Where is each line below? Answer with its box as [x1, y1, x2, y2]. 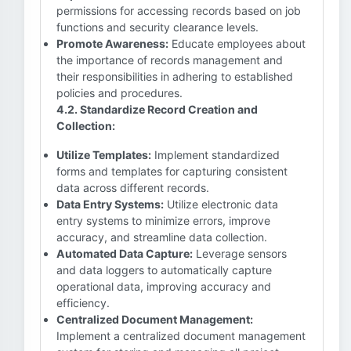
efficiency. [56, 296, 110, 309]
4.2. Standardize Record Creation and [56, 103, 258, 116]
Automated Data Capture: [56, 247, 193, 260]
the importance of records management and [56, 53, 283, 67]
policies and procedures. [56, 86, 183, 100]
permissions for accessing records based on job [56, 4, 301, 17]
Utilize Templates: [56, 148, 151, 161]
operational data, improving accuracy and [56, 280, 271, 293]
